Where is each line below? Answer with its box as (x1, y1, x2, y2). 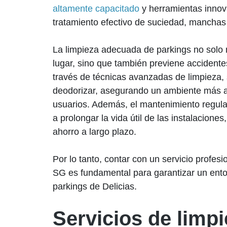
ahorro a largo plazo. (53, 127, 136, 137)
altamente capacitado (53, 4, 139, 14)
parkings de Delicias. (53, 181, 137, 192)
